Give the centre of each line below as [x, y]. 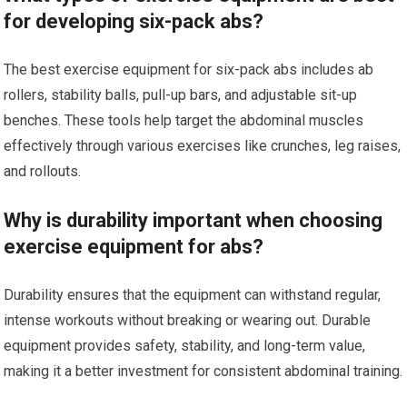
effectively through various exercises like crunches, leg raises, [203, 146]
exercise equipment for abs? [134, 247]
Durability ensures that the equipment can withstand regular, [193, 295]
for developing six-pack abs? [134, 21]
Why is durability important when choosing [194, 220]
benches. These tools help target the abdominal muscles [184, 120]
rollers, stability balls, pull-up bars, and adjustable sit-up [181, 95]
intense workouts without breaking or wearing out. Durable [188, 320]
